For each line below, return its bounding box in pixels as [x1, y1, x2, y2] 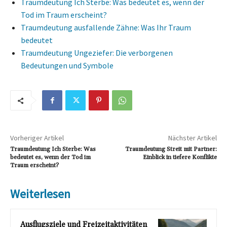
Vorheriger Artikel [10, 133, 64, 143]
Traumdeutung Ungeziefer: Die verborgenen [21, 48, 173, 58]
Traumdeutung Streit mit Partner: [125, 145, 217, 154]
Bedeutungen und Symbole [21, 60, 113, 71]
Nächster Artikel [168, 133, 217, 143]
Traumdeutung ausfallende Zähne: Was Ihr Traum [21, 22, 191, 33]
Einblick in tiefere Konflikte [142, 154, 217, 162]
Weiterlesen [10, 186, 70, 202]
